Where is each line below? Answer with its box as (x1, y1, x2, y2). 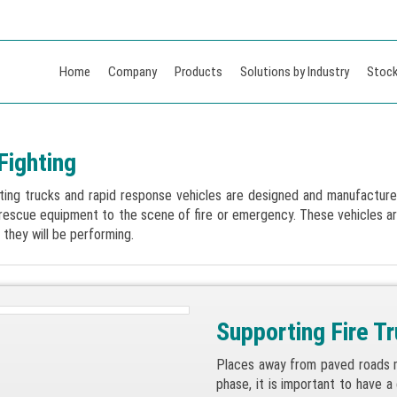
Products (175, 64, 222, 80)
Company (108, 64, 157, 80)
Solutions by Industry (240, 64, 349, 80)
